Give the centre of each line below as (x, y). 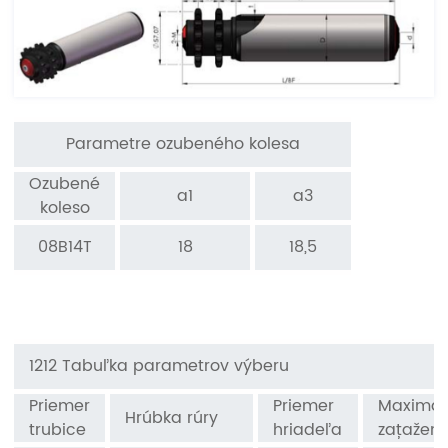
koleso (64, 208)
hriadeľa (308, 430)
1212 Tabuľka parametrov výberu (159, 366)
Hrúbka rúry (172, 418)
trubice (58, 430)
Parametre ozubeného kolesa (182, 144)
